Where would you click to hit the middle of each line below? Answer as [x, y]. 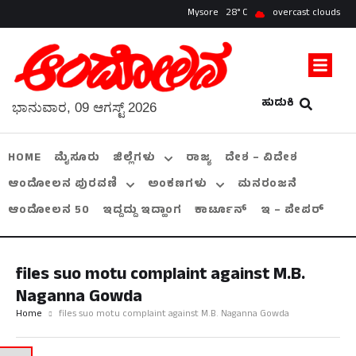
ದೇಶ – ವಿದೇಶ [261, 159]
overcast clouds [306, 14]
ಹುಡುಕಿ [277, 104]
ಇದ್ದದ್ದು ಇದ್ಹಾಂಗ [142, 211]
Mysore [203, 14]
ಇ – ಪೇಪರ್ [293, 211]
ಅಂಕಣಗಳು [178, 185]
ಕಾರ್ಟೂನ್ [221, 211]
